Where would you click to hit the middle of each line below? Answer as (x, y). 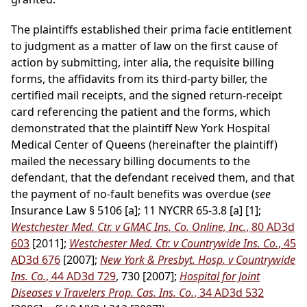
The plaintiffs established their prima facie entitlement (151, 30)
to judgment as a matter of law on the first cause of (145, 46)
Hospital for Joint (220, 277)
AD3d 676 (36, 260)
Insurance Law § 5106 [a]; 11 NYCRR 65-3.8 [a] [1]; (136, 211)
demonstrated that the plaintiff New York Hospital (140, 128)
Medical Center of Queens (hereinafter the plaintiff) (144, 145)
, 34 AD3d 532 (229, 293)
